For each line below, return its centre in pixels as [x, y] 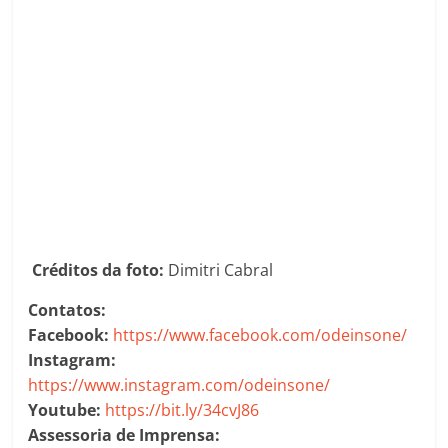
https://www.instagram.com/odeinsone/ [179, 385]
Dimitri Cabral [221, 270]
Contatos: [67, 310]
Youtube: [67, 410]
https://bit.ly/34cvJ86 [182, 410]
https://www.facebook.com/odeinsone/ [260, 335]
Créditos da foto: [100, 270]
